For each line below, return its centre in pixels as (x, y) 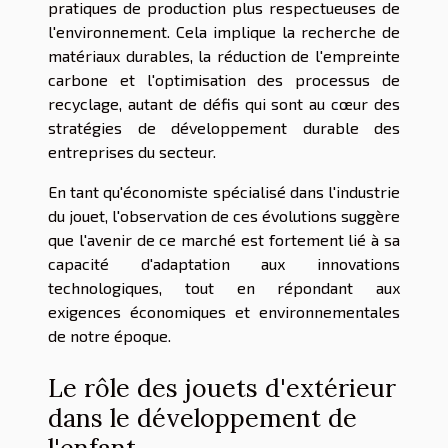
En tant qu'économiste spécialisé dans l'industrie (224, 191)
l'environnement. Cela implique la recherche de (224, 31)
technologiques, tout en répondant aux (224, 287)
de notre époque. (109, 335)
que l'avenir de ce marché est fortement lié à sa (224, 239)
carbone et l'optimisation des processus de (224, 79)
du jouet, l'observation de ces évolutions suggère (224, 215)
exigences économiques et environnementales (224, 311)
